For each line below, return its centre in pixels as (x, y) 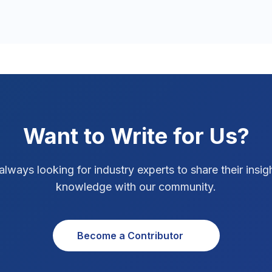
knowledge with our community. (136, 187)
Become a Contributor (130, 236)
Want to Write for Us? (136, 136)
